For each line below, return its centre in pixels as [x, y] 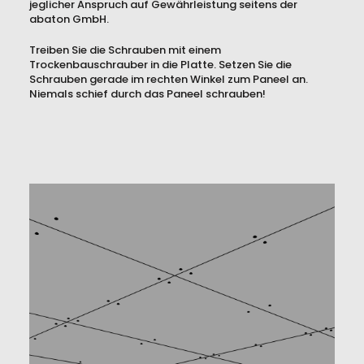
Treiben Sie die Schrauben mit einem [125, 50]
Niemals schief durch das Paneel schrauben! [147, 94]
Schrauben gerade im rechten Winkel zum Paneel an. [169, 80]
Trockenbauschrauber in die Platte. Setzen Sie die [160, 65]
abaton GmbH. [69, 19]
